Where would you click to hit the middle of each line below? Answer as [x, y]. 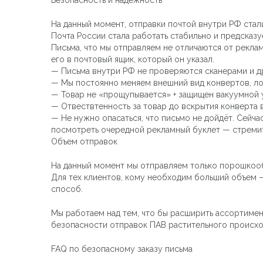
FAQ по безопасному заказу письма [122, 249]
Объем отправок [84, 141]
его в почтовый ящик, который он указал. [133, 59]
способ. [67, 189]
